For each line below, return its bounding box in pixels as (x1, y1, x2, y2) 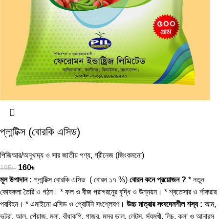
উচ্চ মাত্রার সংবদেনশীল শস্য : (127, 199, 202, 208)
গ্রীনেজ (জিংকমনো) (94, 151, 144, 159)
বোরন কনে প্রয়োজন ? (130, 175, 186, 184)
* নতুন (186, 175, 204, 184)
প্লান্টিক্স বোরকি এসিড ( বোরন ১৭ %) (32, 175, 130, 184)
